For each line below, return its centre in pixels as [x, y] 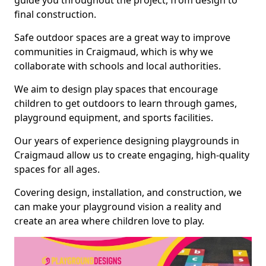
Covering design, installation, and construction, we [128, 192]
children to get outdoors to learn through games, [126, 103]
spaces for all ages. [57, 169]
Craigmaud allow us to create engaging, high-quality [132, 155]
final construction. [55, 14]
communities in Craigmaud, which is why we [114, 52]
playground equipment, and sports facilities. [114, 118]
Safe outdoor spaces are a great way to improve [122, 37]
